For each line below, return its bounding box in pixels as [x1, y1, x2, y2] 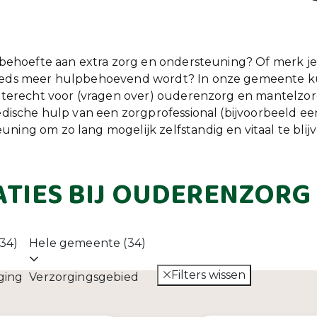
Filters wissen [171, 268, 246, 282]
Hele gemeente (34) [29, 236, 146, 250]
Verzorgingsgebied [29, 270, 139, 284]
